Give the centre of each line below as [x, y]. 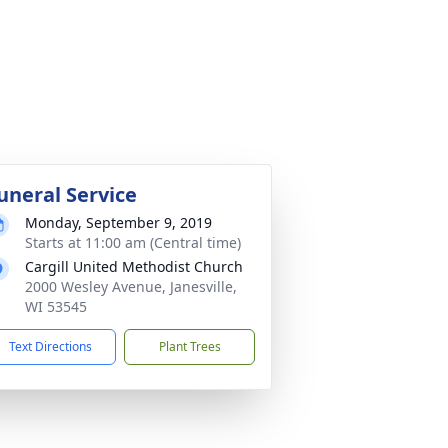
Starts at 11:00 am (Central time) [133, 242]
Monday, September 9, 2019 [118, 222]
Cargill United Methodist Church [134, 266]
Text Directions [50, 346]
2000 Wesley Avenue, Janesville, [131, 286]
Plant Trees [189, 346]
